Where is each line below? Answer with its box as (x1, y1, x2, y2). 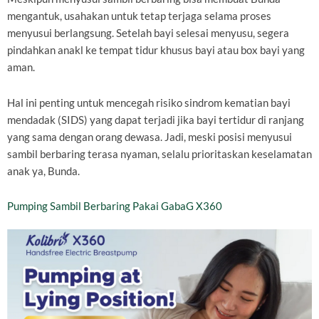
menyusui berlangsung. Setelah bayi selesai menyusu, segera (7, 27, 289, 40)
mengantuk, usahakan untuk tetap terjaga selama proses (7, 10, 271, 23)
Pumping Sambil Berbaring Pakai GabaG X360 (7, 200, 222, 213)
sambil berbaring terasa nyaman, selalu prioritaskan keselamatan (7, 147, 312, 160)
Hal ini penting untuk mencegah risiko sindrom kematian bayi (7, 96, 291, 109)
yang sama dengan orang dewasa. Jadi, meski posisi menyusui (7, 130, 292, 143)
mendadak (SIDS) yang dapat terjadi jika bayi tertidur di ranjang (7, 113, 304, 126)
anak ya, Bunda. (7, 164, 80, 177)
